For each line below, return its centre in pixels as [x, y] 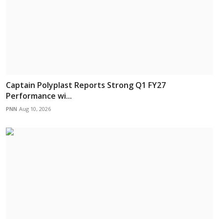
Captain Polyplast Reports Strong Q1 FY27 [86, 85]
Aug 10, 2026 [35, 109]
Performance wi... [39, 96]
